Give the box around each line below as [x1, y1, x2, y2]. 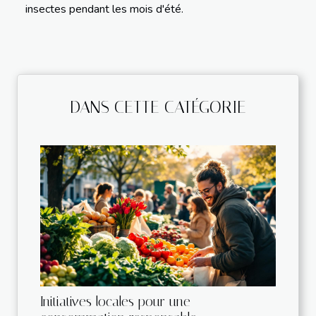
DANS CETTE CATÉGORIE [70, 97, 246, 117]
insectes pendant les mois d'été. [25, 1, 183, 17]
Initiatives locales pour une [40, 293, 190, 310]
